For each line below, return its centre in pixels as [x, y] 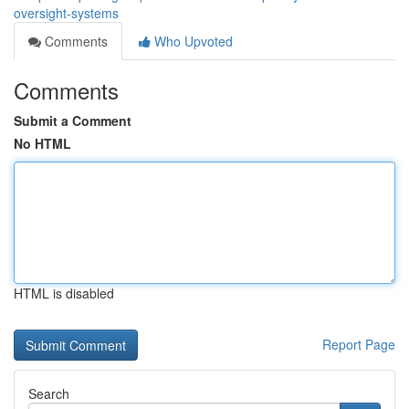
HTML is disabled [64, 293]
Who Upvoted [192, 41]
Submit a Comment [73, 121]
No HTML [42, 143]
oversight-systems [66, 13]
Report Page [359, 344]
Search [49, 393]
